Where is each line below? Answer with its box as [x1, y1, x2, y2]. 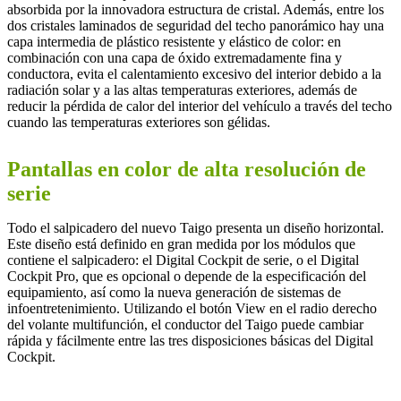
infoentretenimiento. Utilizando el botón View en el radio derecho [7, 300, 377, 316]
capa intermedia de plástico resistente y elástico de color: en [7, 33, 341, 49]
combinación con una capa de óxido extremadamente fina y [7, 49, 342, 65]
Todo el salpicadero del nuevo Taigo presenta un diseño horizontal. [7, 219, 384, 235]
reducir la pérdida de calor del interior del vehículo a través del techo [7, 98, 392, 114]
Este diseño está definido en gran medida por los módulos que [7, 235, 355, 252]
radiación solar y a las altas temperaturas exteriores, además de [7, 81, 357, 98]
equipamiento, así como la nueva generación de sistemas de [7, 284, 341, 300]
